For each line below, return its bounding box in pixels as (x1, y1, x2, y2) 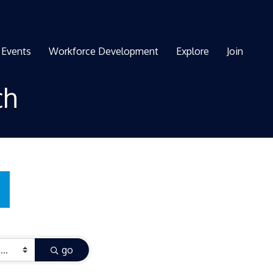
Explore (176, 44, 210, 57)
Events (1, 44, 32, 57)
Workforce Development (49, 44, 159, 57)
